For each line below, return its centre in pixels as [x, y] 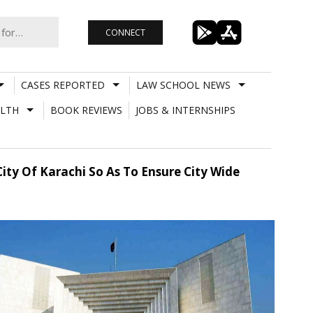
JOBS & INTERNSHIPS [185, 110]
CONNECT [125, 32]
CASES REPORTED [63, 85]
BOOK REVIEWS [86, 110]
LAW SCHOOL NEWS [183, 85]
